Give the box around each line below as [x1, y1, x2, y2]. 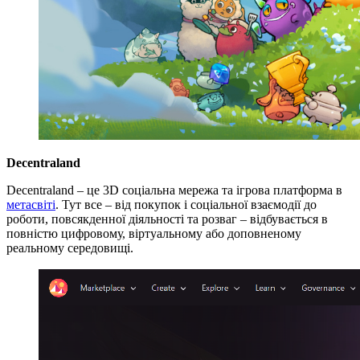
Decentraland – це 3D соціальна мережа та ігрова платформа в [6, 182, 342, 197]
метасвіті [6, 197, 55, 211]
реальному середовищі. [6, 240, 133, 255]
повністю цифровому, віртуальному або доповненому [6, 226, 301, 240]
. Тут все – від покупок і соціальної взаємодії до [55, 197, 317, 211]
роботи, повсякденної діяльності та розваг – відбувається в [6, 211, 328, 226]
